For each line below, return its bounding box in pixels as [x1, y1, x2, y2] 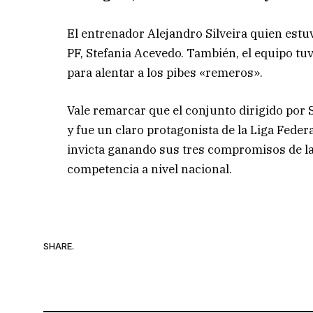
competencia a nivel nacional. [67, 161, 233, 177]
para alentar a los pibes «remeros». [67, 64, 263, 80]
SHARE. [43, 240, 74, 252]
